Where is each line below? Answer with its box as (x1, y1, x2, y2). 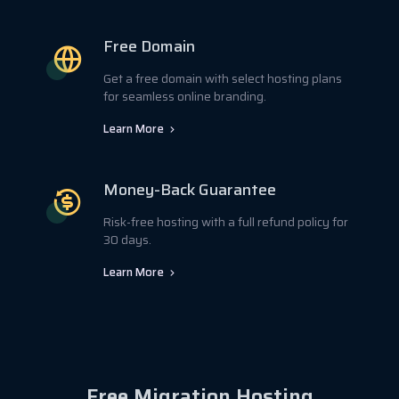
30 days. (103, 230, 151, 249)
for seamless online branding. (103, 86, 266, 106)
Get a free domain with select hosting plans (103, 69, 342, 88)
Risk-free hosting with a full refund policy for (103, 212, 348, 232)
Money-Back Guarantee (103, 176, 276, 202)
